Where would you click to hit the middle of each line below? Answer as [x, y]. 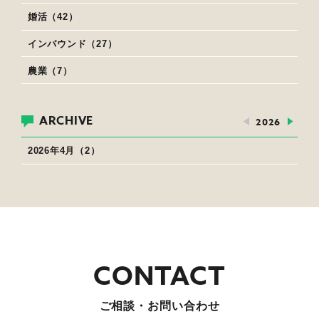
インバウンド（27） [72, 44]
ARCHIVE [67, 121]
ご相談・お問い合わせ [159, 305]
